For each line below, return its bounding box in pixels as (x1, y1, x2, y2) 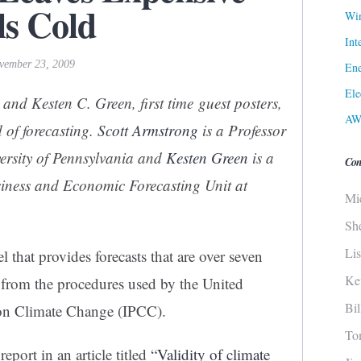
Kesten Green (166, 147, 252, 168)
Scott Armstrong (98, 120, 202, 141)
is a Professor (202, 120, 286, 141)
